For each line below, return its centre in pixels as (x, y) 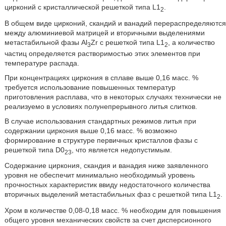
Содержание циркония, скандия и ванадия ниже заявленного (106, 166)
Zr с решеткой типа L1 (127, 42)
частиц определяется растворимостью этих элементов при (102, 53)
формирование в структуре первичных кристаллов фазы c (101, 140)
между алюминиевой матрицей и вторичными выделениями (104, 33)
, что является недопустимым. (122, 150)
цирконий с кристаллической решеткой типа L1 (82, 7)
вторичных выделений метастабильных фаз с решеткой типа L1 (110, 194)
